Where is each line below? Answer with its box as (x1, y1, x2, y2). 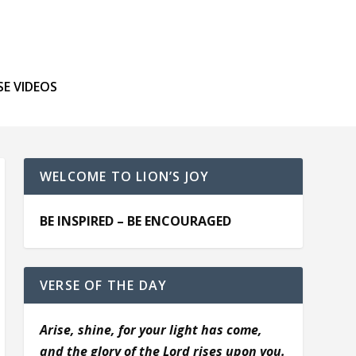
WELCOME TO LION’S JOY (39, 168, 210, 186)
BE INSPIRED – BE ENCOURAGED (39, 212, 231, 230)
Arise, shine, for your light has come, (39, 321, 262, 339)
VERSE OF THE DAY (39, 277, 168, 295)
